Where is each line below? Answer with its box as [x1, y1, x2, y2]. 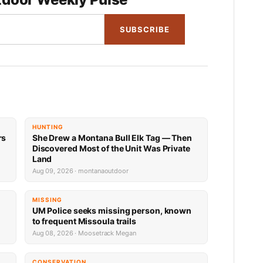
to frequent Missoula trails [32, 216, 137, 226]
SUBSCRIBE [119, 24, 170, 34]
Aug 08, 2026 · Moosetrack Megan [32, 229, 136, 237]
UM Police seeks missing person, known [32, 205, 192, 215]
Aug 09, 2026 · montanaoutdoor [32, 167, 129, 175]
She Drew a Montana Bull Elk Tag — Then [32, 133, 192, 143]
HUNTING [32, 123, 63, 130]
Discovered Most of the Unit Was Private [32, 143, 190, 153]
